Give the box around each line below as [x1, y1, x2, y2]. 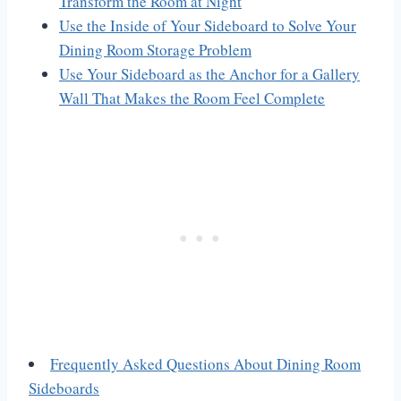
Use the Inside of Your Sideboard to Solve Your [59, 15, 356, 37]
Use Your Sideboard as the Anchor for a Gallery [59, 64, 360, 85]
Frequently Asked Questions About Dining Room [50, 354, 361, 375]
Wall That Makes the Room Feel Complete [59, 88, 325, 109]
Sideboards [29, 378, 99, 399]
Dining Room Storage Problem [59, 39, 252, 61]
